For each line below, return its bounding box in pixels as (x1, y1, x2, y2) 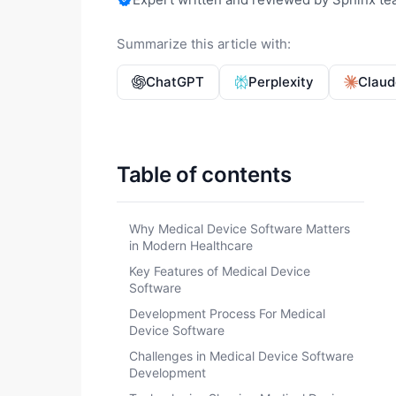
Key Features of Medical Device (129, 263, 310, 278)
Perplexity (248, 73, 314, 90)
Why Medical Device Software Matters (129, 221, 350, 236)
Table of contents (117, 162, 292, 187)
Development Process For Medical (129, 306, 325, 321)
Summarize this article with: (117, 35, 291, 52)
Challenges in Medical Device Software (129, 348, 354, 363)
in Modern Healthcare (129, 238, 256, 253)
